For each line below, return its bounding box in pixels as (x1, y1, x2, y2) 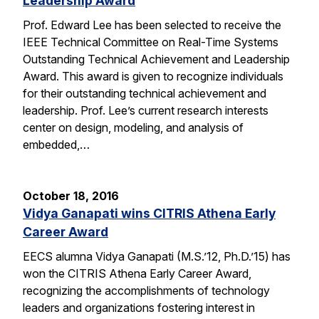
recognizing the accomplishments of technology (23, 283, 270, 298)
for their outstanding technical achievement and (23, 85, 266, 100)
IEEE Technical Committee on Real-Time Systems (23, 34, 278, 49)
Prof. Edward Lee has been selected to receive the (23, 17, 281, 32)
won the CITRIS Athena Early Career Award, (23, 266, 251, 281)
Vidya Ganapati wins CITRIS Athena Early (23, 205, 276, 221)
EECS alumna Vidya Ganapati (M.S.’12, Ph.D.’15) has (23, 249, 291, 263)
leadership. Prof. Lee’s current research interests (23, 103, 268, 117)
